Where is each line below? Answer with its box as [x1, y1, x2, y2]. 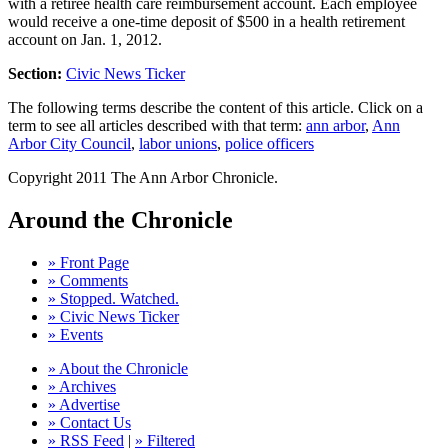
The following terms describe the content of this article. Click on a [8, 99, 423, 117]
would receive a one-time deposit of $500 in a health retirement [8, 13, 405, 31]
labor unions [139, 135, 217, 153]
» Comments [48, 272, 128, 290]
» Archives [48, 378, 116, 396]
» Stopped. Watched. [48, 290, 179, 308]
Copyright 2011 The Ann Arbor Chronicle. [8, 169, 278, 187]
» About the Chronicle [48, 360, 188, 378]
